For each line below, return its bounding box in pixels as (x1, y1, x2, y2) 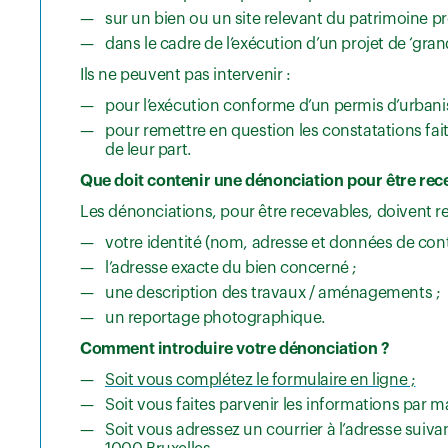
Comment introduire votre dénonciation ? (80, 341, 390, 358)
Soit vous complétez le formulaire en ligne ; (105, 372, 416, 389)
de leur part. (105, 142, 192, 159)
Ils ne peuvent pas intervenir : (80, 67, 291, 84)
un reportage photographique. (105, 310, 326, 327)
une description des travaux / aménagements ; (105, 285, 441, 302)
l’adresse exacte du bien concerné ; (105, 260, 357, 277)
